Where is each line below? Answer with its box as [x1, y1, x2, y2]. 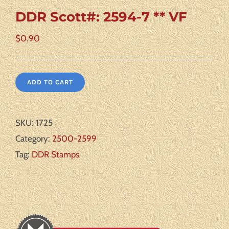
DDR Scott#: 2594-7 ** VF [15, 9, 187, 25]
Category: [15, 133, 52, 144]
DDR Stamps [32, 149, 79, 159]
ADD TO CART [27, 78, 73, 86]
